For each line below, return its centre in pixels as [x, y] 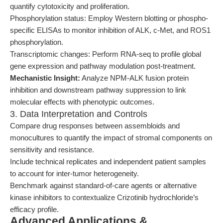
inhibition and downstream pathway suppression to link [98, 90]
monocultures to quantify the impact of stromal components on [111, 138]
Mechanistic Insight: [45, 78]
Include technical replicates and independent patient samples [108, 162]
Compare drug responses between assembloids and [95, 126]
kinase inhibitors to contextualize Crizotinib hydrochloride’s [104, 197]
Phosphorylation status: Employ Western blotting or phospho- [109, 18]
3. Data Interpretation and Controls [79, 114]
